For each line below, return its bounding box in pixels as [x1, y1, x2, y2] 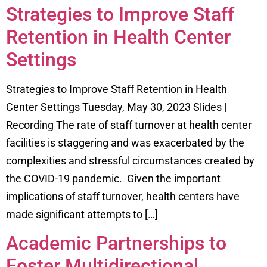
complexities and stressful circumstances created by [6, 154, 254, 167]
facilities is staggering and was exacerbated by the [6, 136, 244, 149]
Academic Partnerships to [6, 232, 226, 255]
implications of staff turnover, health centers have [6, 190, 240, 203]
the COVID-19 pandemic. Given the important [6, 172, 221, 185]
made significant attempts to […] [6, 207, 158, 221]
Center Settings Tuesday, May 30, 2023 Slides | [6, 100, 226, 113]
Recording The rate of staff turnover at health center [6, 118, 252, 131]
